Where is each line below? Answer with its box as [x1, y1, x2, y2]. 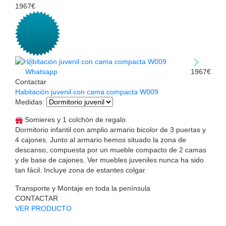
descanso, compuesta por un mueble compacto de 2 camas [15, 146, 206, 154]
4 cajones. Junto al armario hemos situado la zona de [15, 136, 186, 144]
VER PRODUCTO [15, 204, 72, 213]
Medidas [15, 98, 42, 106]
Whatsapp [23, 68, 58, 76]
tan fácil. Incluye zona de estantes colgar [15, 166, 145, 175]
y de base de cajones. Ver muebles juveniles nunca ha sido [15, 156, 204, 164]
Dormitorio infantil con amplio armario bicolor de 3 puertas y [15, 126, 206, 134]
